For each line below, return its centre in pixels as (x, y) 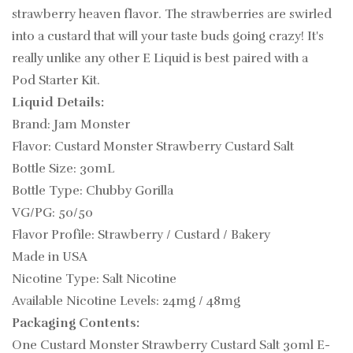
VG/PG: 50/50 (52, 213)
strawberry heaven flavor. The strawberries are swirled (172, 15)
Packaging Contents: (77, 323)
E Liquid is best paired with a (225, 59)
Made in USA (50, 257)
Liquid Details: (58, 103)
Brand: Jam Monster (72, 125)
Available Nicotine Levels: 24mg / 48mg (128, 301)
